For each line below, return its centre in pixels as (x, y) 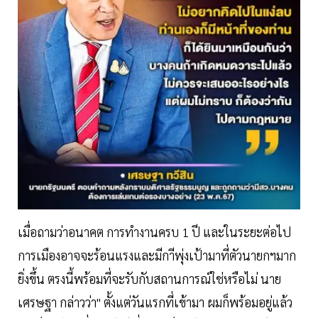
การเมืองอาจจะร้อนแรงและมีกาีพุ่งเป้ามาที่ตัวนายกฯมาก (157, 255)
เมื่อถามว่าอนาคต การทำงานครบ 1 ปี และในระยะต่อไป (154, 231)
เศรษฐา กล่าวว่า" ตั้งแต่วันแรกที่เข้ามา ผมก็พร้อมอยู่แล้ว (155, 302)
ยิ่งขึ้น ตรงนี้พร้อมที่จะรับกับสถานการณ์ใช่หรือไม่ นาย (149, 278)
